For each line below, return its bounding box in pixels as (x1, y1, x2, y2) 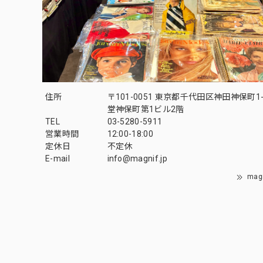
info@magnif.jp (107, 154, 167, 164)
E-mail (45, 154, 70, 164)
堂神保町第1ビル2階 (107, 104, 184, 114)
